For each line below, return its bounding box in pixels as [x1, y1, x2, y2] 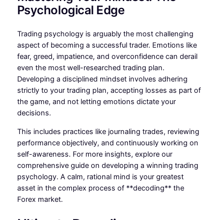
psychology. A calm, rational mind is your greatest [17, 172, 184, 181]
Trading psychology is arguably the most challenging [17, 29, 193, 39]
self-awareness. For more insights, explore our [17, 150, 172, 159]
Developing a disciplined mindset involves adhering [17, 75, 188, 84]
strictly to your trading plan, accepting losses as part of [17, 86, 201, 95]
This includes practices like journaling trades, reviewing [17, 127, 199, 136]
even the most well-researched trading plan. [17, 63, 165, 73]
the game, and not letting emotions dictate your [17, 97, 176, 107]
